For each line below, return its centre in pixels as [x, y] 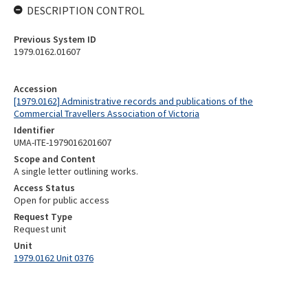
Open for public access [62, 200]
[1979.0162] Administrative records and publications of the [133, 101]
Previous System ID [55, 39]
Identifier [34, 130]
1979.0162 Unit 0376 [54, 258]
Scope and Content [55, 159]
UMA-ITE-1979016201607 [63, 142]
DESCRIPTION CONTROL [86, 10]
